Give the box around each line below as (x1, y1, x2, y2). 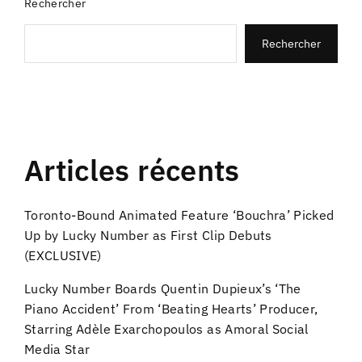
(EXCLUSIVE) (24, 247, 102, 264)
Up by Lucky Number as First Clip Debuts (24, 227, 272, 244)
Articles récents (24, 151, 240, 190)
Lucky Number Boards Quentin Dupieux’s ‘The (24, 280, 301, 297)
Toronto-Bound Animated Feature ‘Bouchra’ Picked (24, 207, 335, 224)
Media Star (24, 341, 90, 358)
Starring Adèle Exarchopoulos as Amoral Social (24, 321, 309, 338)
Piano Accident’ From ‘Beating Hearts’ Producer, (24, 301, 318, 318)
